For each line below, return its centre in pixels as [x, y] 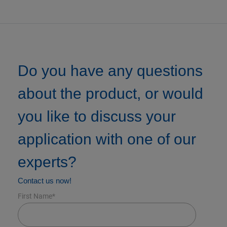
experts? [47, 162]
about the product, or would [110, 94]
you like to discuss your [97, 117]
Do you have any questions [110, 71]
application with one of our [107, 139]
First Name [35, 196]
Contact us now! [45, 181]
